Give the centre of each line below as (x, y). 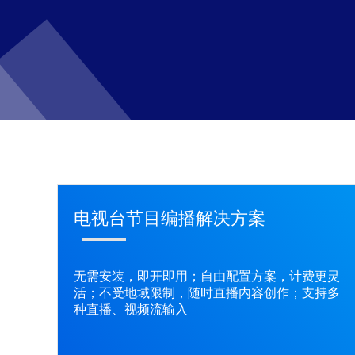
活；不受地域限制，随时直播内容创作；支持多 (207, 293)
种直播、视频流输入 (131, 309)
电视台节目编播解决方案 (170, 218)
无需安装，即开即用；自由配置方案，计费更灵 (207, 276)
